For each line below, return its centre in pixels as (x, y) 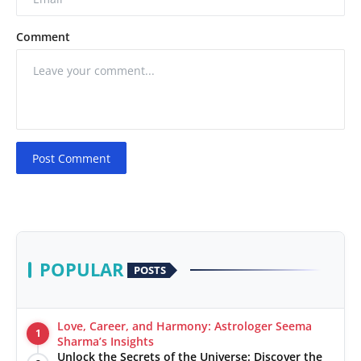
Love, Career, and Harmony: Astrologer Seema (185, 326)
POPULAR (82, 270)
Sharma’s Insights (106, 342)
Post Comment (72, 158)
